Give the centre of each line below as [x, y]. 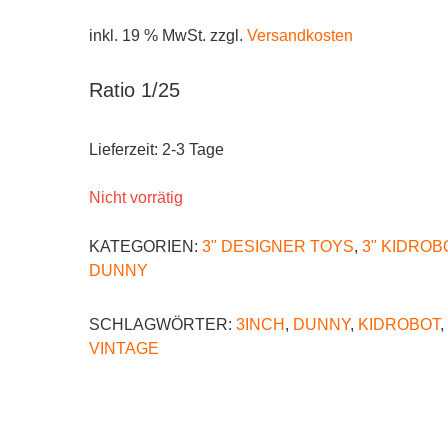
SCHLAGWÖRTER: [162, 325]
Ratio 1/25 [134, 90]
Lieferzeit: [125, 150]
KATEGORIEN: [145, 247]
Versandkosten [300, 36]
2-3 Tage [193, 150]
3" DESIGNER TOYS [278, 247]
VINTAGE [124, 349]
